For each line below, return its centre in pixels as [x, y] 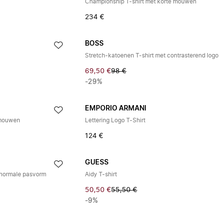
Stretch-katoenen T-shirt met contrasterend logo [152, 55]
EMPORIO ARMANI [116, 109]
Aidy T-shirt [101, 174]
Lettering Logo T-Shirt [115, 120]
